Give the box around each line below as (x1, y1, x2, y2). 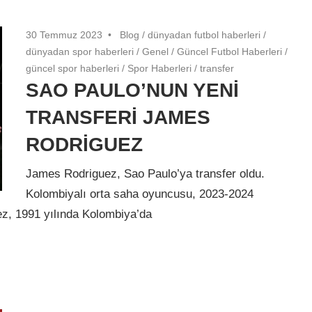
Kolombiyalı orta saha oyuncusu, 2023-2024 (26, 187, 254, 201)
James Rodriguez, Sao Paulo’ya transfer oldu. (26, 167, 265, 181)
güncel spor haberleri (26, 62, 120, 74)
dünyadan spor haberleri (26, 45, 134, 57)
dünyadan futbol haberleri (148, 29, 261, 40)
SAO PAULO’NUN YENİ (26, 79, 240, 101)
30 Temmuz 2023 (26, 29, 103, 40)
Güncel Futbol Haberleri (177, 45, 283, 57)
